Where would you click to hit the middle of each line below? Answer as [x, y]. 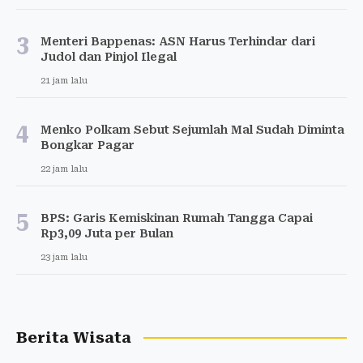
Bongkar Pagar [88, 145]
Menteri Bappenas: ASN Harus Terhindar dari [178, 41]
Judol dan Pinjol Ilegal [109, 56]
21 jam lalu [64, 80]
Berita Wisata [74, 337]
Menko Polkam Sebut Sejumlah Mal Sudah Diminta [192, 129]
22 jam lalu [64, 169]
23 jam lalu [64, 257]
